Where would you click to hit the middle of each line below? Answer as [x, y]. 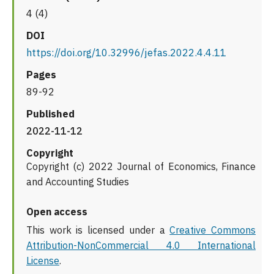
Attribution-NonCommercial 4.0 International [141, 246]
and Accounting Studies [78, 182]
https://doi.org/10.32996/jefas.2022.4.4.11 [126, 53]
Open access [57, 212]
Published [50, 114]
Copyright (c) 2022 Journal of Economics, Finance [141, 167]
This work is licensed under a [98, 230]
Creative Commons [213, 230]
